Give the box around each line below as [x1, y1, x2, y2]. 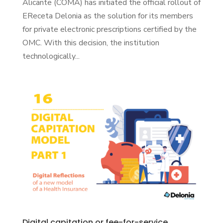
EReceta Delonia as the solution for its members [22, 10, 193, 22]
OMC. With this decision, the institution [22, 37, 159, 49]
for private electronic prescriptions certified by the [22, 24, 197, 35]
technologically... [22, 51, 80, 62]
